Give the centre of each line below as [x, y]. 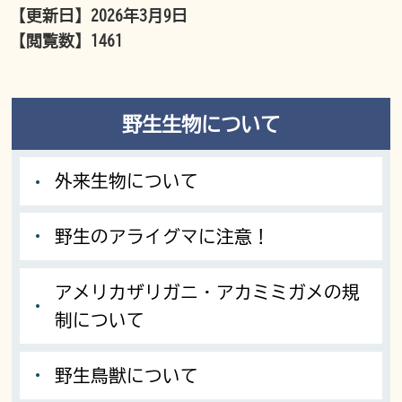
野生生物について [201, 124]
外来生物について [127, 181]
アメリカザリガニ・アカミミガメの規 [208, 292]
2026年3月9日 [140, 16]
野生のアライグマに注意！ [163, 237]
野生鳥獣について [127, 375]
